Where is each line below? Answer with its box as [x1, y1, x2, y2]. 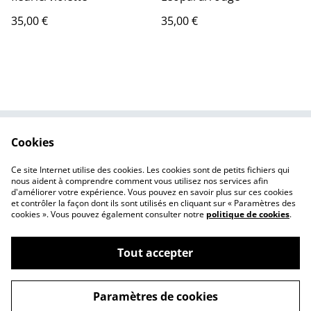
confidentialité [61, 169, 136, 185]
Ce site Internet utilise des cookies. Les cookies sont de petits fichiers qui [11, 164, 289, 176]
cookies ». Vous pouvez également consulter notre [11, 208, 206, 220]
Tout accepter [117, 245, 194, 260]
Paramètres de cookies [92, 289, 218, 304]
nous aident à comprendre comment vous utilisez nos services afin [11, 175, 268, 187]
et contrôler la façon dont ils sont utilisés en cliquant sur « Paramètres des [11, 197, 296, 209]
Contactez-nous [57, 142, 140, 158]
